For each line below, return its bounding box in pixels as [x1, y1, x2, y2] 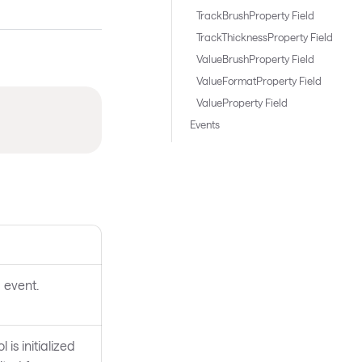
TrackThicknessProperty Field [196, 31, 333, 44]
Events [189, 118, 220, 131]
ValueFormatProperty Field [196, 74, 322, 87]
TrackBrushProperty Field [196, 9, 314, 22]
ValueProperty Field [196, 96, 288, 109]
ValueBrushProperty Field [196, 53, 314, 65]
